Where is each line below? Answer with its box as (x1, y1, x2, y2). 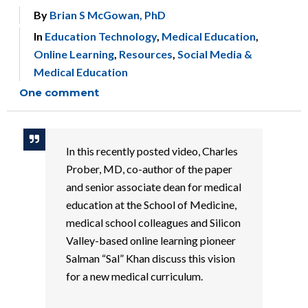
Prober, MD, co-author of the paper (65, 162, 232, 175)
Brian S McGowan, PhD (49, 8, 166, 21)
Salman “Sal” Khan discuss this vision (65, 252, 235, 265)
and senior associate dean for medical (65, 180, 241, 193)
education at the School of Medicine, (65, 198, 236, 211)
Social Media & (177, 47, 252, 60)
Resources (119, 47, 173, 60)
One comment (19, 86, 99, 99)
